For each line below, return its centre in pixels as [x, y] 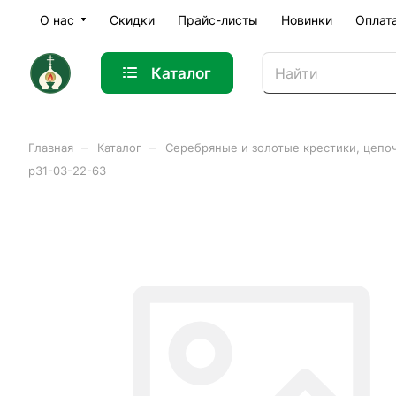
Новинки [307, 20]
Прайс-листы [218, 20]
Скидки [132, 20]
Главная [51, 148]
